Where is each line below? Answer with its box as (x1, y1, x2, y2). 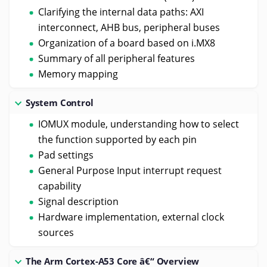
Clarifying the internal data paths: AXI (38, 5, 204, 18)
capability (38, 179, 81, 193)
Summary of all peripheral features (38, 51, 195, 65)
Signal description (38, 194, 119, 208)
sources (38, 225, 74, 239)
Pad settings (38, 148, 94, 162)
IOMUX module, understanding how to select (38, 117, 239, 131)
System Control (25, 96, 94, 108)
